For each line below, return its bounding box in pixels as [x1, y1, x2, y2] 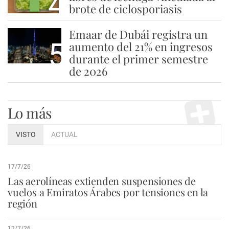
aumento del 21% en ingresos [68, 38, 213, 54]
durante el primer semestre [68, 51, 208, 66]
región [8, 196, 37, 210]
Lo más [8, 103, 52, 122]
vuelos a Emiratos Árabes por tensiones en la [8, 185, 209, 199]
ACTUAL [51, 130, 78, 139]
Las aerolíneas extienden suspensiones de [8, 173, 196, 188]
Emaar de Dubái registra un [68, 26, 208, 42]
